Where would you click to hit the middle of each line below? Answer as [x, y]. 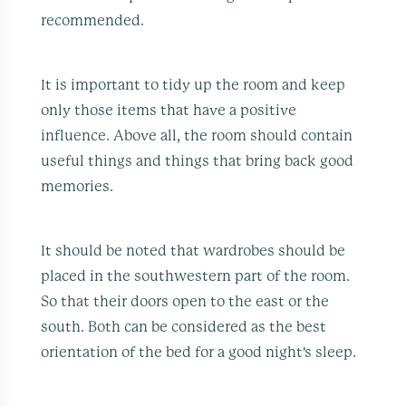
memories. [77, 186]
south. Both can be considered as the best [184, 327]
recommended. [93, 20]
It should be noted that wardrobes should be [193, 251]
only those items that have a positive [169, 110]
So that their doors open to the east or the [185, 301]
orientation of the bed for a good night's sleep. [199, 352]
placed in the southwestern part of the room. [196, 276]
